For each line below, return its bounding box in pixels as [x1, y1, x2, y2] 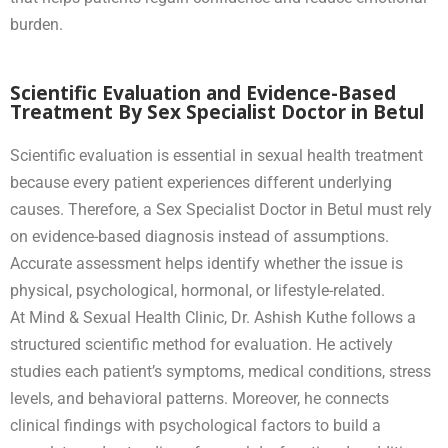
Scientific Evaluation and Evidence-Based [10, 79, 396, 106]
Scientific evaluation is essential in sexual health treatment [10, 145, 423, 165]
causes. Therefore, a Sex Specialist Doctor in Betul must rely [10, 199, 432, 219]
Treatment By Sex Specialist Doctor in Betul [10, 98, 424, 125]
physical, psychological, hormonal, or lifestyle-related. [10, 280, 385, 300]
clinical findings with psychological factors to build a [10, 415, 381, 435]
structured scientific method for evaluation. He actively [10, 334, 393, 354]
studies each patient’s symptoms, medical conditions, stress [10, 361, 431, 381]
